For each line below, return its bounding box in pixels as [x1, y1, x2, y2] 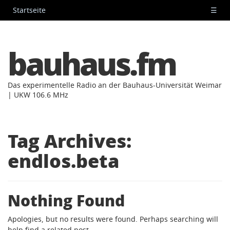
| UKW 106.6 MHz [8, 90, 68, 100]
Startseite [13, 5, 46, 15]
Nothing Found [8, 189, 125, 211]
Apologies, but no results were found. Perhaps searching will [8, 214, 218, 224]
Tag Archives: [8, 127, 131, 154]
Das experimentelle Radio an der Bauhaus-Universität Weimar [8, 80, 222, 90]
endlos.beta [8, 147, 119, 174]
